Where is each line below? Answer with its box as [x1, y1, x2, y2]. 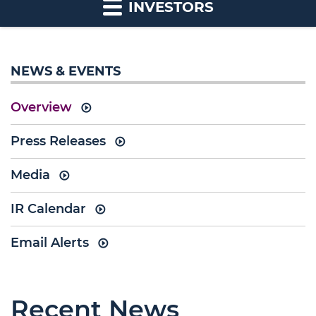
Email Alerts [11, 235, 89, 250]
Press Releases [11, 133, 106, 149]
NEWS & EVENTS [11, 63, 121, 79]
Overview [11, 99, 72, 115]
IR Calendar [11, 201, 86, 217]
